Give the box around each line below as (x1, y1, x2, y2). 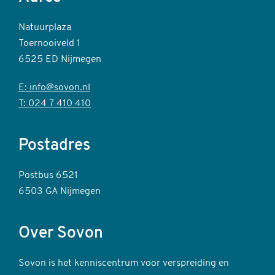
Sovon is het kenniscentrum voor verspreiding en (18, 258, 229, 268)
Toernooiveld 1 (18, 38, 80, 48)
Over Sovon (18, 225, 103, 242)
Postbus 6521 (18, 170, 78, 180)
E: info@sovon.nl (18, 82, 90, 93)
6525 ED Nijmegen (18, 54, 101, 64)
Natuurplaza (18, 22, 71, 33)
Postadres (18, 137, 90, 154)
